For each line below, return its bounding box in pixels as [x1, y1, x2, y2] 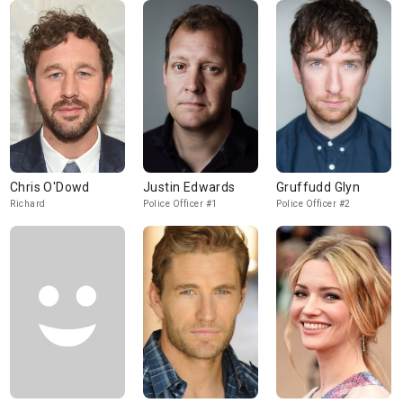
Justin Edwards [143, 180, 236, 194]
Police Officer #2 [276, 199, 351, 209]
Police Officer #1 [143, 199, 218, 209]
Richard [10, 199, 46, 209]
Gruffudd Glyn [276, 180, 361, 194]
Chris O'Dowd [10, 180, 90, 194]
